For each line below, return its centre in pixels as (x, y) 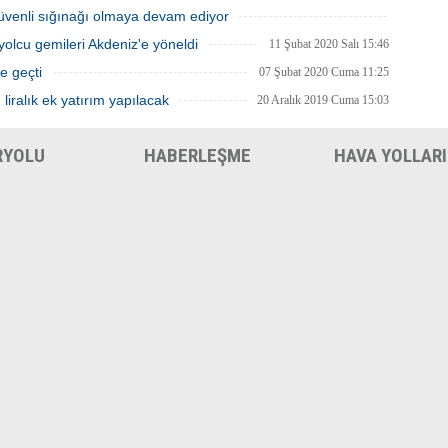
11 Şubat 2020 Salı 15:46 (329, 44)
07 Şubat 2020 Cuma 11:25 (324, 72)
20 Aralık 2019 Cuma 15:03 (323, 100)
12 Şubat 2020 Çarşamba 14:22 (314, 37)
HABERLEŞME (197, 155)
